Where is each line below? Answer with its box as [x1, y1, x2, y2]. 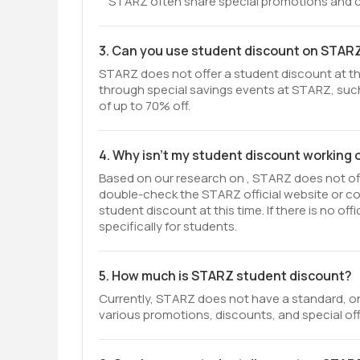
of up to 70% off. [99, 97, 190, 114]
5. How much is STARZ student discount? [99, 267, 352, 284]
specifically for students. [99, 218, 237, 235]
